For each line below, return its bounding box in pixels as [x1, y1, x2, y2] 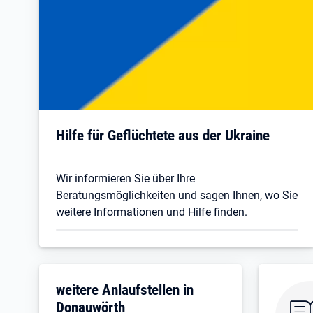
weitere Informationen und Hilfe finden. [56, 205, 247, 219]
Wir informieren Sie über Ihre [56, 171, 195, 185]
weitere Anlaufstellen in [56, 280, 194, 298]
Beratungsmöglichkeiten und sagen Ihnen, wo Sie [56, 188, 298, 202]
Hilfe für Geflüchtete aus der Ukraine [56, 126, 270, 144]
